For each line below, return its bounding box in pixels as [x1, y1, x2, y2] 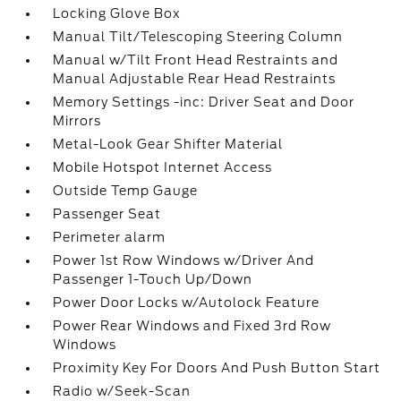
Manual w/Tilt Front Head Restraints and [53, 53, 339, 67]
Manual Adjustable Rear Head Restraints [53, 72, 337, 86]
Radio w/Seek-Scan [53, 384, 192, 398]
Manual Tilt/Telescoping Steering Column [53, 30, 344, 44]
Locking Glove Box [53, 6, 182, 21]
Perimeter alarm [53, 230, 166, 244]
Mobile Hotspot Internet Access [53, 160, 273, 175]
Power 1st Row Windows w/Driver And [53, 253, 315, 268]
